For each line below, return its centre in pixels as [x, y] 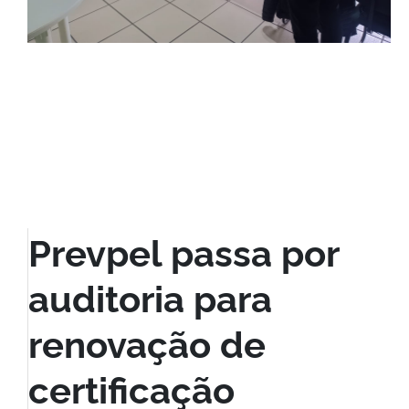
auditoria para [150, 297]
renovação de [147, 342]
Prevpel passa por [184, 251]
